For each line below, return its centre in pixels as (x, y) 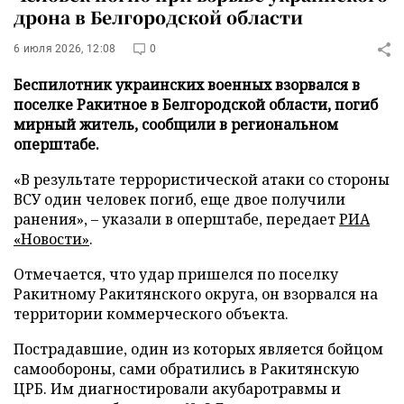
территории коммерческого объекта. (151, 314)
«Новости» (51, 239)
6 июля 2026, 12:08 (65, 49)
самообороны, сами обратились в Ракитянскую (186, 369)
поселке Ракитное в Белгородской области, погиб (196, 105)
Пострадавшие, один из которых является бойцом (198, 349)
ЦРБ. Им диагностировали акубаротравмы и (177, 389)
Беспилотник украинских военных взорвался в (187, 85)
